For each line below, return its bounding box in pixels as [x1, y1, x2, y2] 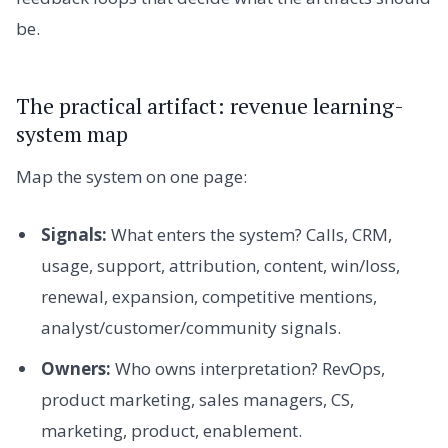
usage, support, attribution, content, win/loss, [40, 253, 400, 277]
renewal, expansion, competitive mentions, [40, 284, 377, 308]
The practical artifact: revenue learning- [16, 91, 404, 120]
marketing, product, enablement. [40, 418, 302, 442]
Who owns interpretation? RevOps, [110, 356, 385, 380]
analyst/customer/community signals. [40, 315, 341, 339]
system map [16, 119, 128, 148]
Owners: [40, 356, 111, 380]
